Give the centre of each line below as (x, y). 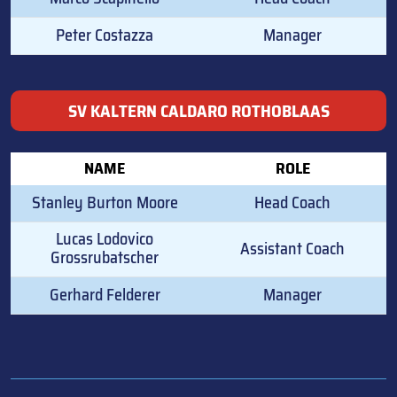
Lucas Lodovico (105, 239)
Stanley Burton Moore (105, 203)
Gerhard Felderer (105, 295)
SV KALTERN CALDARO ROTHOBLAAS (198, 111)
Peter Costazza (105, 35)
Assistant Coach (292, 249)
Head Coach (292, 203)
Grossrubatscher (105, 258)
